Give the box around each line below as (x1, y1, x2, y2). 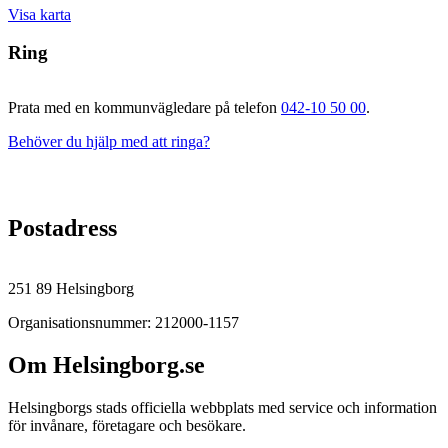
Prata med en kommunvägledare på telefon (8, 98, 281, 116)
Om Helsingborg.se (8, 351, 205, 378)
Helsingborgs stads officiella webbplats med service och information (8, 398, 437, 416)
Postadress (8, 214, 117, 241)
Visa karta (8, 5, 71, 23)
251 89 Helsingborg (8, 279, 134, 297)
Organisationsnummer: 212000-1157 (8, 313, 239, 331)
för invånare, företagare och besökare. (8, 416, 246, 434)
